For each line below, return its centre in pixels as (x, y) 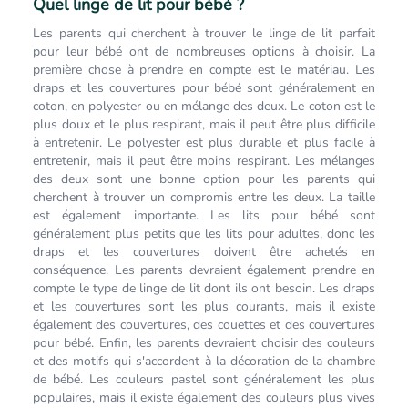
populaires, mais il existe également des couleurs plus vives (204, 398)
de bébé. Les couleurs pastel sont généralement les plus (204, 379)
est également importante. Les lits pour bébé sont (204, 215)
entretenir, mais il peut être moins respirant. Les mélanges (204, 161)
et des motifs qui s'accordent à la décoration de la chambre (204, 361)
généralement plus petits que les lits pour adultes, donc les (204, 234)
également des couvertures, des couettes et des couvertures (204, 325)
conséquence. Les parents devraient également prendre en (204, 270)
